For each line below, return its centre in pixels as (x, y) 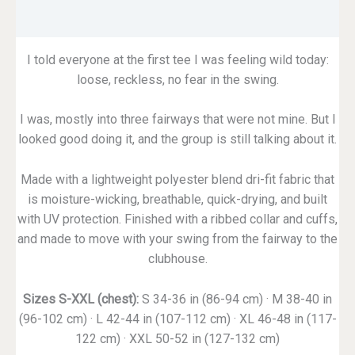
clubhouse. (177, 259)
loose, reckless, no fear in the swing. (177, 79)
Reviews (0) (177, 21)
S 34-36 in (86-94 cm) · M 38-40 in (235, 299)
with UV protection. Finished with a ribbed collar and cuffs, (177, 219)
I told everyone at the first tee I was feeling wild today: (177, 59)
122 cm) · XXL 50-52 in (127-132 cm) (177, 338)
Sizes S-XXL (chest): (81, 299)
